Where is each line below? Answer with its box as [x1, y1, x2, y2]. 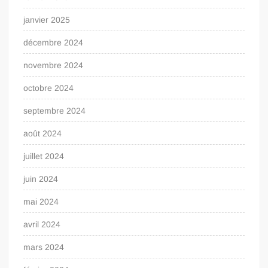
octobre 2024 [23, 83, 74, 93]
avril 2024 [23, 219, 61, 229]
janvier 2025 [23, 14, 71, 25]
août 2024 [23, 128, 62, 138]
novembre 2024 [23, 60, 84, 70]
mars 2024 [23, 242, 65, 252]
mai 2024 [23, 196, 59, 206]
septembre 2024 [23, 105, 86, 115]
